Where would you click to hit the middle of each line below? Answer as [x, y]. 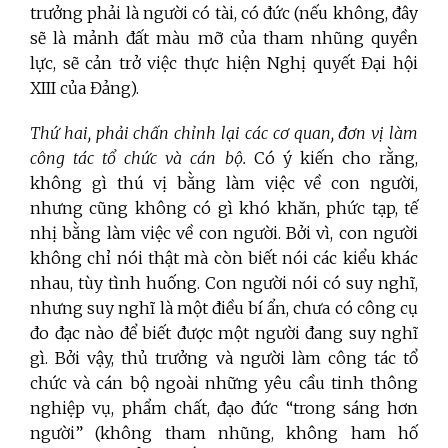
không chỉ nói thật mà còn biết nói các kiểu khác [224, 258]
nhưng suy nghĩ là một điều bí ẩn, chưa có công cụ [224, 308]
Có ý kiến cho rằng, [332, 158]
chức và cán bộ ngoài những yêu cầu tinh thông [224, 383]
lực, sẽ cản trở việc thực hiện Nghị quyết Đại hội [224, 63]
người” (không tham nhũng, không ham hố [224, 433]
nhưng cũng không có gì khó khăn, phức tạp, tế [224, 208]
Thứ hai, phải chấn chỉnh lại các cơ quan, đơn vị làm [224, 133]
